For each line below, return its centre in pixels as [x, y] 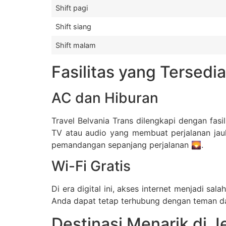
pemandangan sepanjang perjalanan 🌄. [127, 145]
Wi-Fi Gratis [91, 166]
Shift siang [73, 26]
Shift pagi [72, 8]
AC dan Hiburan [105, 98]
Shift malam [76, 45]
